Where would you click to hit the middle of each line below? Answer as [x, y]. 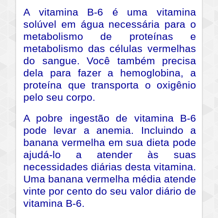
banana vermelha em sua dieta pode [110, 142]
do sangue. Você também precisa [110, 61]
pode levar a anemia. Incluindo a [110, 130]
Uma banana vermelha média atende [110, 179]
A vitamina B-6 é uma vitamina [110, 12]
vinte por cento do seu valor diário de [110, 191]
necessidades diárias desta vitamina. [110, 167]
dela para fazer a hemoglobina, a [110, 73]
